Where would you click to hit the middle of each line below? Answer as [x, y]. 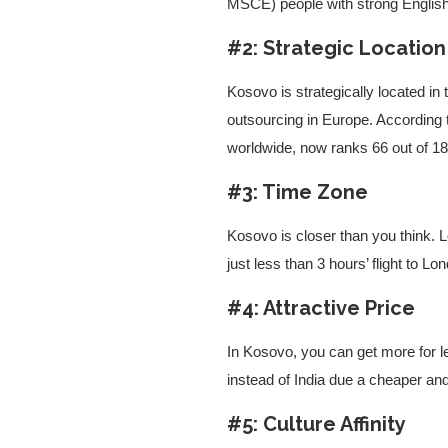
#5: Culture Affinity [316, 424]
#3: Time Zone [297, 192]
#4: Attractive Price [321, 308]
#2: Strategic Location [336, 48]
